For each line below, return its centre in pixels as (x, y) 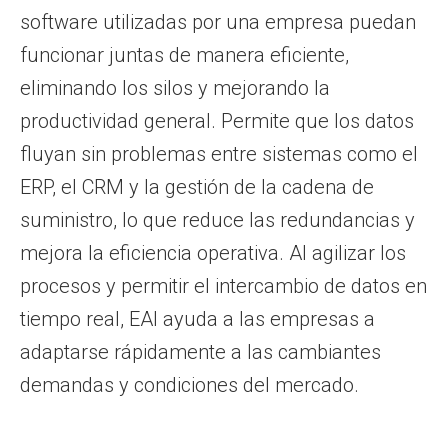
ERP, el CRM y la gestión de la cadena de (197, 187)
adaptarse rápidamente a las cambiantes (200, 352)
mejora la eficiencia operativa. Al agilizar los (213, 253)
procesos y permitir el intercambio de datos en (223, 286)
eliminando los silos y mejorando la (175, 88)
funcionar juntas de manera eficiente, (184, 55)
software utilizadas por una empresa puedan (218, 22)
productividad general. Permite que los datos (217, 121)
